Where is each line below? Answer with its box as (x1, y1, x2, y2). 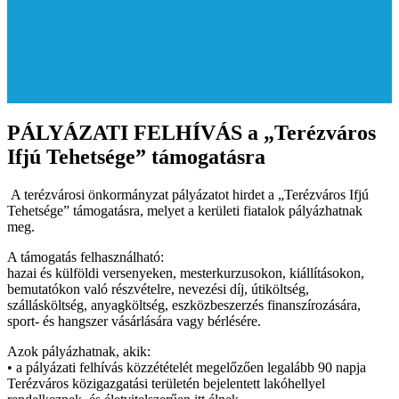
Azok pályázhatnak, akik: (7, 343, 151, 359)
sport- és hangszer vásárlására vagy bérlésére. (7, 313, 261, 329)
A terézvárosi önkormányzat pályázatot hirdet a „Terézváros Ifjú (7, 186, 369, 202)
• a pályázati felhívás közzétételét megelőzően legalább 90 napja (7, 359, 366, 375)
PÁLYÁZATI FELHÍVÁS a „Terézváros (7, 120, 376, 144)
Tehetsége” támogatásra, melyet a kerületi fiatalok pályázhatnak (7, 202, 362, 218)
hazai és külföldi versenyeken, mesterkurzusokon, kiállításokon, (7, 265, 364, 281)
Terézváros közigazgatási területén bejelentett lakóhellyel (7, 375, 325, 391)
